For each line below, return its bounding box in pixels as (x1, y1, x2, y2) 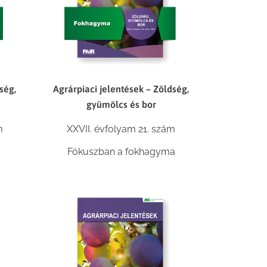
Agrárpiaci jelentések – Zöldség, (53, 83, 190, 95)
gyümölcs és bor (86, 99, 156, 110)
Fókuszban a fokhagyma (67, 146, 175, 158)
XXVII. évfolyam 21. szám (67, 123, 176, 135)
